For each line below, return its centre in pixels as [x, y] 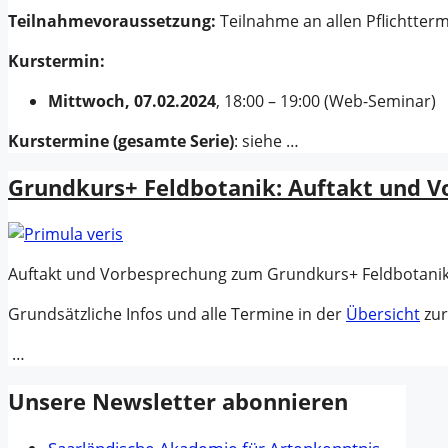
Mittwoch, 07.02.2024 [132, 100]
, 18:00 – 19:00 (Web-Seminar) [326, 100]
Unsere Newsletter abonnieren [178, 400]
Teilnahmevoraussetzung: [114, 20]
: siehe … [266, 140]
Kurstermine [58, 140]
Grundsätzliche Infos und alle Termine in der [177, 314]
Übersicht [383, 314]
